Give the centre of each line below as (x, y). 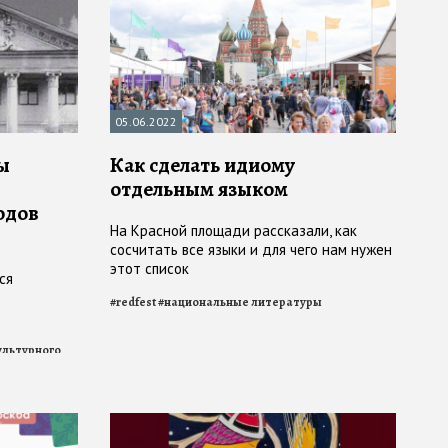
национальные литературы (243, 302)
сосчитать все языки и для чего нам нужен (251, 250)
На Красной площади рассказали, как (233, 231)
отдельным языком (199, 189)
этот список (149, 269)
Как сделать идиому (202, 165)
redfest (136, 302)
